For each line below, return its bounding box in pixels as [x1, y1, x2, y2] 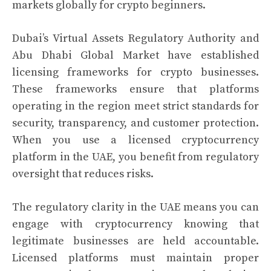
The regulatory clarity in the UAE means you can [12, 200, 259, 214]
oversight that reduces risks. [12, 167, 154, 181]
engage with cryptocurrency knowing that [12, 217, 259, 231]
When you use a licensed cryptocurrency [12, 133, 259, 147]
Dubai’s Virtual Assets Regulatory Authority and [12, 31, 259, 45]
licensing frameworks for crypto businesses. [12, 65, 259, 79]
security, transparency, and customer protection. [12, 116, 259, 130]
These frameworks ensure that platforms [12, 82, 259, 96]
